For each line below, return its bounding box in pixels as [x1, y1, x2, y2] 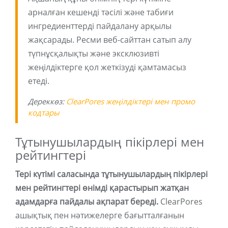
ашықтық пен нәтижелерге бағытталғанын [15, 210, 184, 221]
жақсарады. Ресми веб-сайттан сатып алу [28, 34, 191, 46]
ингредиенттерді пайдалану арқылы [28, 20, 172, 32]
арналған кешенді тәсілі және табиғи [28, 7, 174, 18]
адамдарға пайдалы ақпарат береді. [15, 196, 158, 208]
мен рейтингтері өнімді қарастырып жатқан [15, 182, 189, 194]
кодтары [28, 107, 60, 118]
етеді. [28, 75, 49, 87]
